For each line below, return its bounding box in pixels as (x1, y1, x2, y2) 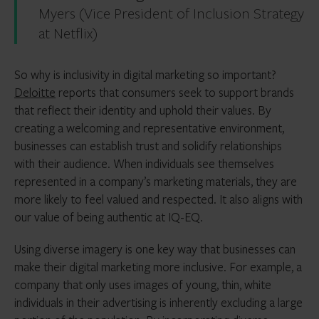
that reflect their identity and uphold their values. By (14, 102, 271, 118)
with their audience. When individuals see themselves (14, 155, 274, 172)
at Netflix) (38, 25, 98, 43)
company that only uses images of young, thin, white (14, 276, 271, 293)
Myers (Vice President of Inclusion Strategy (38, 5, 304, 23)
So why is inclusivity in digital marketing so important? (14, 66, 276, 83)
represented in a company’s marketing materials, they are (14, 173, 297, 189)
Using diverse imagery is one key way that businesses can (14, 241, 296, 257)
